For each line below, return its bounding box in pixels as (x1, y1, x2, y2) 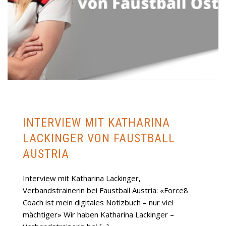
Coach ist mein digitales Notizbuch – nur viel (23, 197, 174, 207)
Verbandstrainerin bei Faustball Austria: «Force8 (23, 185, 188, 195)
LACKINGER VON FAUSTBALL (23, 131, 175, 145)
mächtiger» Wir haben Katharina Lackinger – (23, 209, 174, 219)
